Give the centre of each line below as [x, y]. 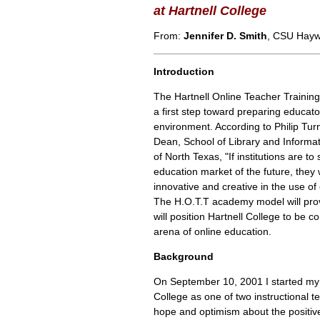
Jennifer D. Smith [225, 36]
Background [184, 256]
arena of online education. [212, 231]
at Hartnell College [210, 11]
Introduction [184, 71]
